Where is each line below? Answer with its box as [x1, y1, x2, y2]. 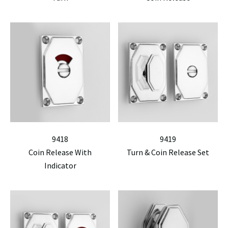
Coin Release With [28, 147, 92, 157]
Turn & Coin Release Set [127, 147, 209, 157]
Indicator [44, 160, 76, 170]
